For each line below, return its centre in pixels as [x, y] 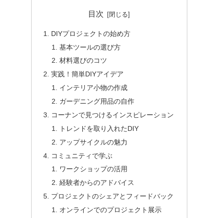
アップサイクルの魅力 [94, 142]
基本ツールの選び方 [90, 47]
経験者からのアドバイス [97, 183]
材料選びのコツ [83, 61]
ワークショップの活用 [94, 169]
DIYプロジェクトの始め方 [91, 33]
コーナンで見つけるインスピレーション [112, 115]
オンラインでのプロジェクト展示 [111, 210]
